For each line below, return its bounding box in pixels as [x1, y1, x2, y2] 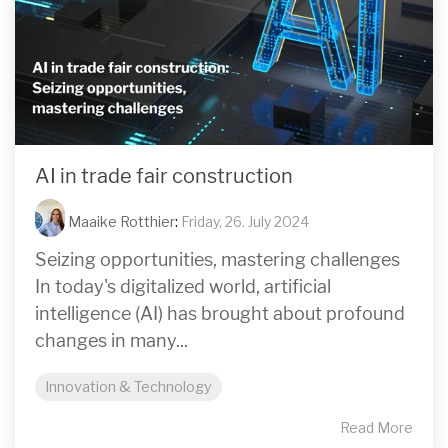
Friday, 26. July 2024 [181, 212, 309, 230]
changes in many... [35, 329, 188, 352]
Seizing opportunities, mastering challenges [35, 248, 400, 271]
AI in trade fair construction [35, 163, 293, 189]
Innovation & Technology [45, 377, 212, 396]
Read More [340, 418, 413, 436]
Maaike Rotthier [65, 212, 175, 230]
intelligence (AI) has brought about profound [35, 302, 405, 325]
